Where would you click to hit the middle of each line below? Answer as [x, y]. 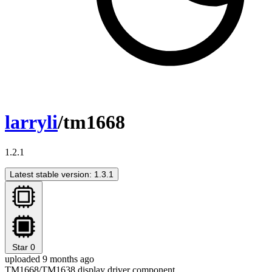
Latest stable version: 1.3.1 [62, 174]
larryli [31, 122]
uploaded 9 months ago [49, 259]
